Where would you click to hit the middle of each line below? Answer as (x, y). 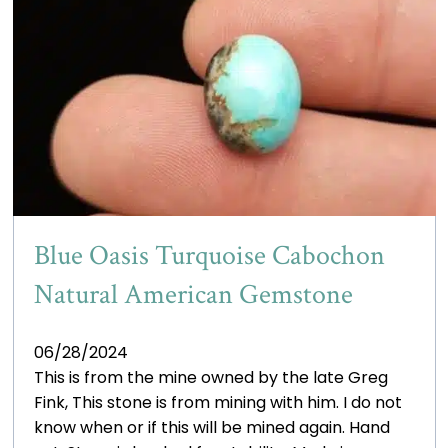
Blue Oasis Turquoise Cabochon (209, 255)
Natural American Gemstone (193, 294)
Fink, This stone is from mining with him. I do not (217, 402)
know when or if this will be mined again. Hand (211, 427)
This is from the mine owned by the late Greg (210, 377)
